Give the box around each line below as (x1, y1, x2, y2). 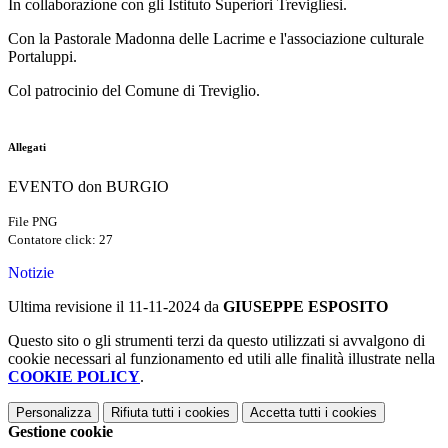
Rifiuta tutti (111, 405, 174, 420)
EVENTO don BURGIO (8, 178, 169, 195)
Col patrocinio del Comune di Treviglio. (8, 82, 260, 100)
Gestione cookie (8, 423, 113, 440)
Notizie (8, 264, 54, 281)
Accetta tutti (250, 405, 321, 420)
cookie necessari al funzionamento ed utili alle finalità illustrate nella (8, 350, 435, 367)
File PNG (8, 214, 57, 229)
